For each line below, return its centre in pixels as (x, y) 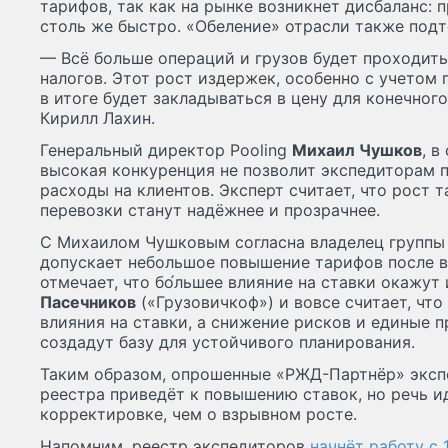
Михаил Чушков (357, 150)
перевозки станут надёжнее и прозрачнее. (210, 210)
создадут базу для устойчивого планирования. (227, 342)
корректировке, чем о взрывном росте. (198, 414)
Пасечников (88, 302)
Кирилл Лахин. (97, 118)
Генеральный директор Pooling (166, 150)
